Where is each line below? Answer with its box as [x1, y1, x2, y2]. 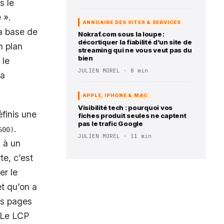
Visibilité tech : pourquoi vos [78, 103, 173, 111]
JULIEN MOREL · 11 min [78, 132, 151, 139]
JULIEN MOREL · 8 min [78, 67, 148, 74]
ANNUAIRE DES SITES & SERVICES [82, 19, 181, 25]
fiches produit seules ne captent [78, 111, 186, 119]
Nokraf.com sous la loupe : [78, 30, 165, 38]
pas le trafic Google [78, 119, 143, 127]
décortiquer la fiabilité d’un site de [78, 38, 192, 46]
